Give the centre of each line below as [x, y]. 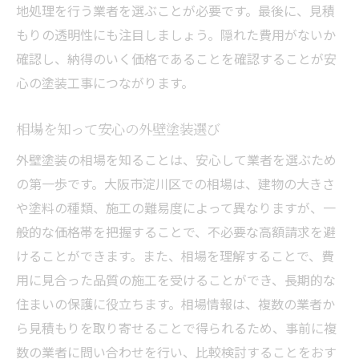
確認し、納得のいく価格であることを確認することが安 [176, 58]
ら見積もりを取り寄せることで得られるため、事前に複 [176, 327]
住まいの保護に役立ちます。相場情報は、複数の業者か [175, 303]
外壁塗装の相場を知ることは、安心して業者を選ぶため [176, 159]
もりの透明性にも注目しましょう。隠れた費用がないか [176, 34]
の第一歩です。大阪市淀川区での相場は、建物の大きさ [175, 183]
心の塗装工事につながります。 [105, 82]
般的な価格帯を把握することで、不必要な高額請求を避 [176, 231]
